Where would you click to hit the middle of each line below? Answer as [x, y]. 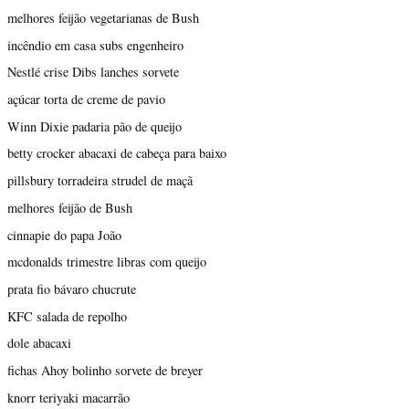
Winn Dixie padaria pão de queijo [94, 126]
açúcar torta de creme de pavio [86, 99]
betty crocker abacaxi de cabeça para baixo [117, 153]
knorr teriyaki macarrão [68, 397]
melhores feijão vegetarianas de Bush [103, 17]
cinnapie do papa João [64, 235]
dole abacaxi [39, 343]
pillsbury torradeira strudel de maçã [100, 181]
